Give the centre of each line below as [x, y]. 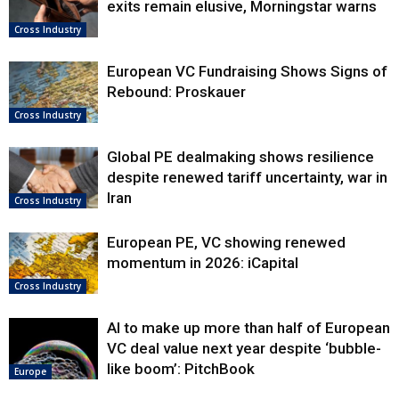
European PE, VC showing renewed [226, 242]
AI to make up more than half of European [248, 328]
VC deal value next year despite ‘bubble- [244, 348]
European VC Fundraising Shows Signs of [247, 71]
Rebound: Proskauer [176, 92]
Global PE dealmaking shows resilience [240, 157]
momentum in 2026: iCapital [203, 263]
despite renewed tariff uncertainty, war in [247, 177]
